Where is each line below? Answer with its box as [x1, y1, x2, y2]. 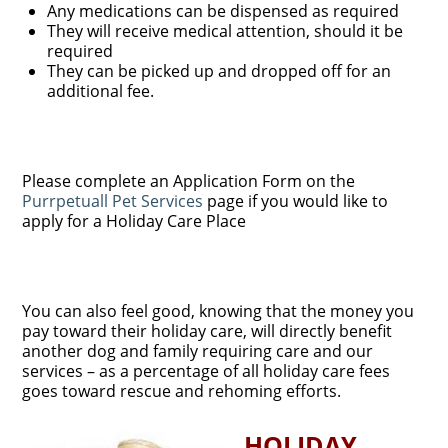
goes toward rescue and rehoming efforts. [22, 380, 342, 403]
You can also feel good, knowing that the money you [22, 300, 415, 323]
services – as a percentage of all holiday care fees [22, 360, 391, 383]
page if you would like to [203, 190, 389, 213]
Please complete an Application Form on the [22, 170, 356, 193]
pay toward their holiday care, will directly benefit [22, 320, 393, 343]
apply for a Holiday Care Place [22, 210, 247, 233]
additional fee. [47, 80, 155, 103]
